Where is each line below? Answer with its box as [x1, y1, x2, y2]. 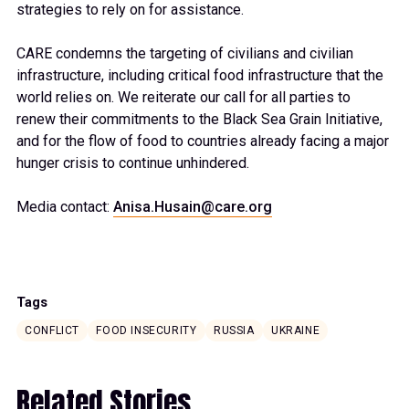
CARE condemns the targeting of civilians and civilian [16, 45, 353, 63]
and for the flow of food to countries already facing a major [16, 132, 389, 151]
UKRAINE [270, 324, 320, 338]
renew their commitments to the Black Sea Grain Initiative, [16, 110, 383, 129]
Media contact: [16, 198, 113, 216]
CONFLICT [25, 324, 80, 338]
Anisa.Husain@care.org [113, 198, 272, 216]
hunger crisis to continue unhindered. [16, 154, 249, 173]
